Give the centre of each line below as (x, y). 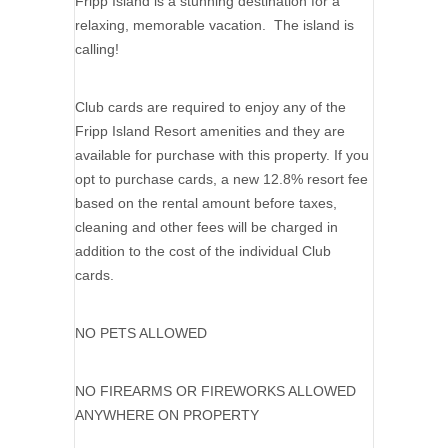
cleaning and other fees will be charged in (206, 227)
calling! (97, 49)
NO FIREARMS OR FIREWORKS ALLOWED (215, 391)
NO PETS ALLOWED (141, 333)
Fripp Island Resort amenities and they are (210, 131)
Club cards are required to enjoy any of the (210, 107)
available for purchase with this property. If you (222, 155)
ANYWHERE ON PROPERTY (167, 415)
